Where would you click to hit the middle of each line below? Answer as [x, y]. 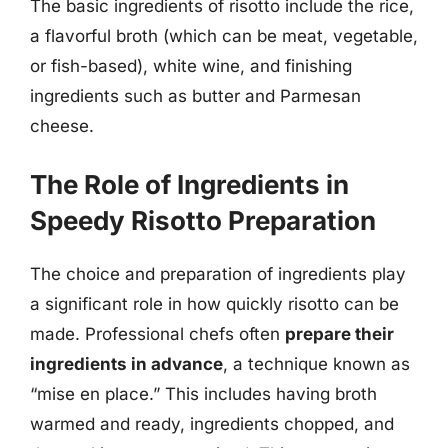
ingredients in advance [126, 363]
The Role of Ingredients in [189, 184]
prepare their [339, 333]
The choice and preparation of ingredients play [218, 273]
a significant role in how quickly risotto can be [214, 303]
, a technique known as [316, 363]
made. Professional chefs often [157, 333]
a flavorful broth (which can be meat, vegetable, [224, 36]
